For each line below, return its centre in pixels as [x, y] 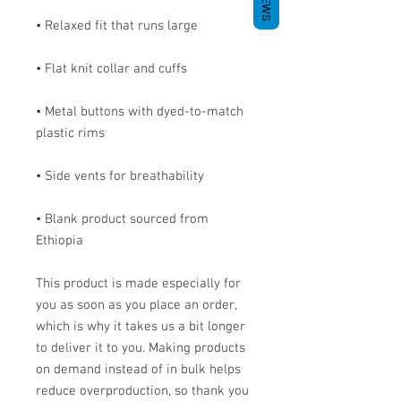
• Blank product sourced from [122, 220]
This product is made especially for [138, 284]
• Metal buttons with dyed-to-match [140, 112]
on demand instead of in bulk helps [138, 370]
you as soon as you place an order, [136, 306]
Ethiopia [60, 241]
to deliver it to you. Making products [141, 349]
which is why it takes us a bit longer [141, 327]
